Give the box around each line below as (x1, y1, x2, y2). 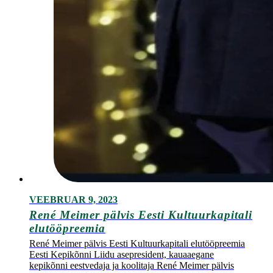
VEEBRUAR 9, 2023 (29, 194, 118, 205)
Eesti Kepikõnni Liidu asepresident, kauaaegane (29, 249, 214, 260)
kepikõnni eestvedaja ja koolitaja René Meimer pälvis (29, 260, 234, 271)
